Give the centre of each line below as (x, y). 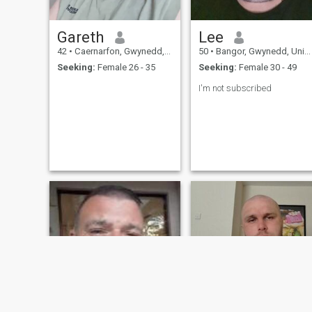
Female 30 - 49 (266, 67)
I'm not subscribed (235, 88)
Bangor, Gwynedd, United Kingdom (259, 52)
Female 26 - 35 (125, 67)
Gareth (80, 37)
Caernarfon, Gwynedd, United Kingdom (118, 52)
